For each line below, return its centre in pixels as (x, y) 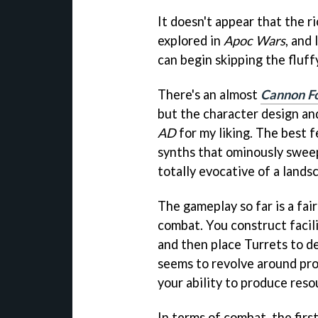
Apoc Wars (254, 40)
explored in (191, 40)
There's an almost (209, 94)
